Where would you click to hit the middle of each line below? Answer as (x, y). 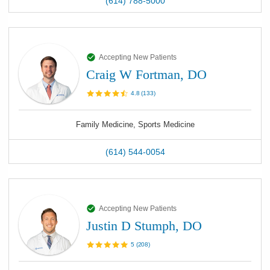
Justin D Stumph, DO (144, 226)
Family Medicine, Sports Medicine (135, 124)
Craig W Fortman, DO (146, 74)
